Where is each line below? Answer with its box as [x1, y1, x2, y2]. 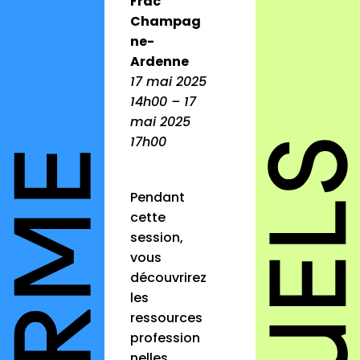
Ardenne [130, 52, 190, 72]
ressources [130, 309, 203, 328]
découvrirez [130, 268, 207, 288]
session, [130, 228, 184, 247]
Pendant [130, 188, 186, 207]
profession [130, 329, 201, 348]
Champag [130, 12, 202, 31]
